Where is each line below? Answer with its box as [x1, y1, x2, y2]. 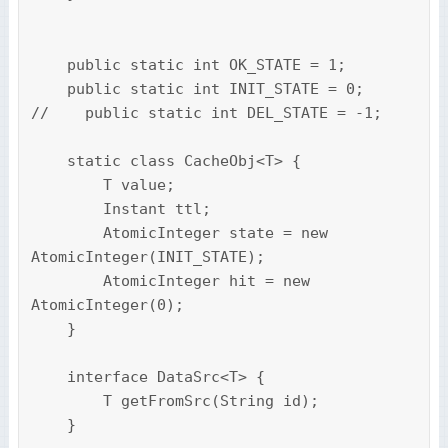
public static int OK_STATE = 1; [30, 56, 67, 75]
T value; [30, 176, 103, 195]
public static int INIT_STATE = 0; [30, 80, 67, 99]
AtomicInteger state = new [30, 224, 103, 243]
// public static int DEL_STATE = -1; [30, 104, 382, 123]
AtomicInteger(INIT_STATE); [30, 248, 265, 267]
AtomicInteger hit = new [30, 272, 103, 291]
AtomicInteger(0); [30, 296, 184, 315]
